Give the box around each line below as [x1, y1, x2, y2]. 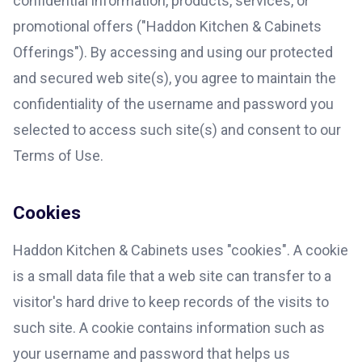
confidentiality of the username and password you [13, 95, 334, 112]
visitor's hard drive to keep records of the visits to [13, 293, 329, 310]
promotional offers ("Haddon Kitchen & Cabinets [13, 17, 322, 35]
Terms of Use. [13, 146, 103, 164]
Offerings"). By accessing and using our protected [13, 43, 333, 61]
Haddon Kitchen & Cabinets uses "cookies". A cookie [13, 242, 348, 259]
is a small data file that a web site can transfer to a [13, 267, 331, 284]
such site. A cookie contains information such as [13, 319, 325, 336]
